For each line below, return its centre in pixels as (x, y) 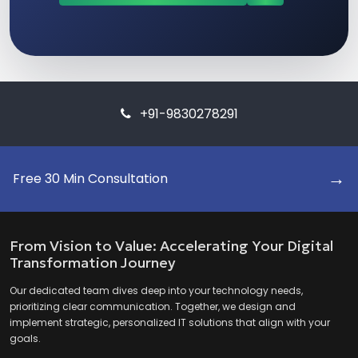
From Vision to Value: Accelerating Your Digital (171, 245)
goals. (25, 338)
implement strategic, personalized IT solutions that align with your (170, 322)
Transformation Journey (93, 262)
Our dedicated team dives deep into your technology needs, (156, 290)
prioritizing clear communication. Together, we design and (153, 306)
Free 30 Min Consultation (90, 179)
